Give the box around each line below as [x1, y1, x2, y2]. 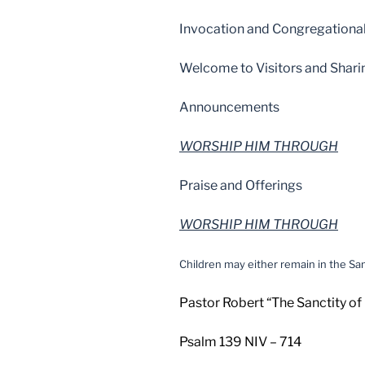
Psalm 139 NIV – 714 [179, 333, 301, 350]
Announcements [179, 99, 279, 115]
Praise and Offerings [179, 177, 302, 193]
